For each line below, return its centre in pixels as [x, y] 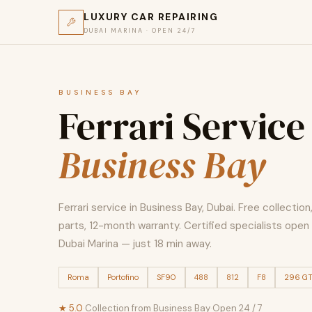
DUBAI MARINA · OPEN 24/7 [140, 30]
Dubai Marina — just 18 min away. [135, 244]
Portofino [123, 277]
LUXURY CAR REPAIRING [151, 16]
